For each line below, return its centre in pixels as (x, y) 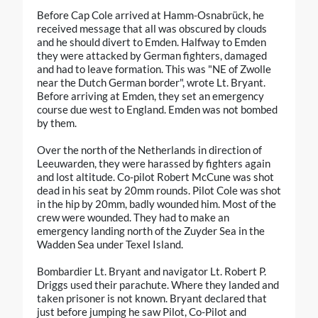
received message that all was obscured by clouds (152, 29)
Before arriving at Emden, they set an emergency (150, 96)
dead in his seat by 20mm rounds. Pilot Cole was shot (159, 191)
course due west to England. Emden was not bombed (157, 110)
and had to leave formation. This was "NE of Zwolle (154, 69)
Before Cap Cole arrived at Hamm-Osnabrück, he (150, 15)
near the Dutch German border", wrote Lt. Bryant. (151, 83)
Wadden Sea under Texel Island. (110, 245)
